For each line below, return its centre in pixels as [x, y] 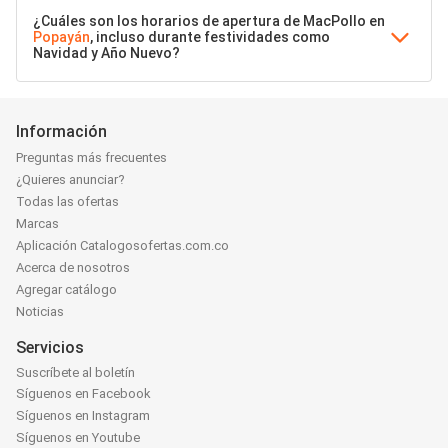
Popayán [61, 37]
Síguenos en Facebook [83, 393]
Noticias [40, 312]
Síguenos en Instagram [83, 415]
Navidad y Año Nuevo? [106, 53]
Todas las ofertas [67, 202]
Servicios [50, 348]
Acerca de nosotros [73, 268]
